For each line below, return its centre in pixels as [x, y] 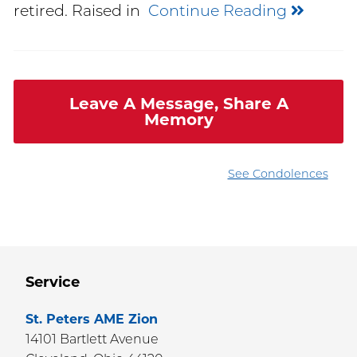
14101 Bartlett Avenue [92, 339]
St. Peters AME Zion [92, 320]
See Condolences [278, 173]
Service [53, 282]
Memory [178, 119]
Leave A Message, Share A [178, 103]
